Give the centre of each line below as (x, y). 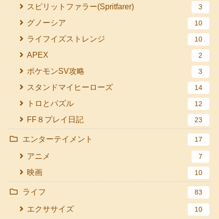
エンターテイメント (58, 139)
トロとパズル (51, 104)
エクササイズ (51, 209)
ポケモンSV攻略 (56, 71)
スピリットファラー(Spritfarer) (81, 7)
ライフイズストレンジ (66, 39)
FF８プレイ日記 (55, 120)
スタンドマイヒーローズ (70, 88)
